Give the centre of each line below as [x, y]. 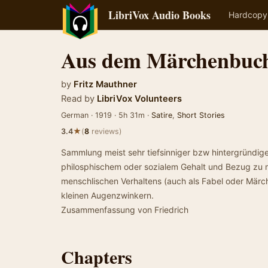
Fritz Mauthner [105, 84]
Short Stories [201, 115]
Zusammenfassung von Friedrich [125, 210]
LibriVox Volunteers [138, 99]
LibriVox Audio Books [159, 15]
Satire [162, 115]
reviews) [106, 131]
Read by [78, 99]
